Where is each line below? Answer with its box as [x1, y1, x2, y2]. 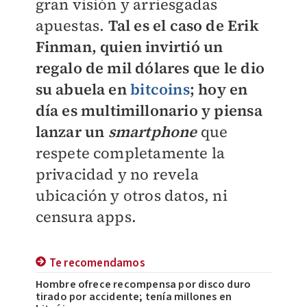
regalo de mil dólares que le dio [35, 58, 265, 78]
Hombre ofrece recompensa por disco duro [35, 277, 251, 292]
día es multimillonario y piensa [35, 100, 262, 121]
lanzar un [35, 121, 108, 142]
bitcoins [130, 79, 190, 99]
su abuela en [35, 79, 131, 99]
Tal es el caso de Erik [108, 15, 259, 36]
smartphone [108, 121, 197, 142]
